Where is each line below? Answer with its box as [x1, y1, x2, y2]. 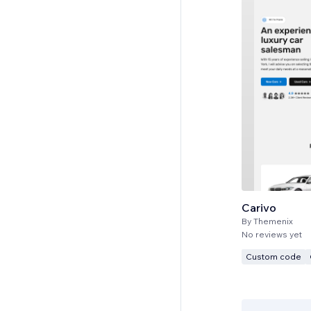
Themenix [253, 215, 293, 226]
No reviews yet [242, 228, 302, 239]
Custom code [246, 251, 301, 262]
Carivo [242, 200, 276, 215]
